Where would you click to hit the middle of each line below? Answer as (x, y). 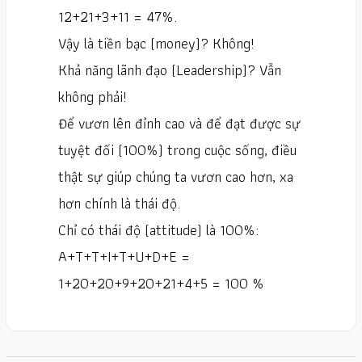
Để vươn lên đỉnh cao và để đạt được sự (179, 124)
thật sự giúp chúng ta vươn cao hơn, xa (176, 177)
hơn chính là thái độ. (119, 204)
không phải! (93, 97)
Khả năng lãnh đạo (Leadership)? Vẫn (170, 70)
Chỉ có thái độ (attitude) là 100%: (158, 230)
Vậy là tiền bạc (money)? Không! (156, 44)
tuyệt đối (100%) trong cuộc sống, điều (177, 150)
